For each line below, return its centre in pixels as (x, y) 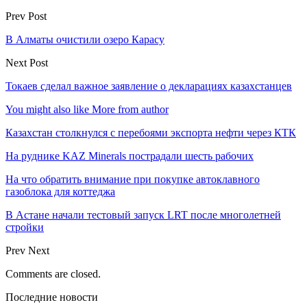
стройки (25, 227)
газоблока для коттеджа (60, 191)
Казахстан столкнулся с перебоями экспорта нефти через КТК (151, 132)
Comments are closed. (53, 273)
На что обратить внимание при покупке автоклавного (133, 179)
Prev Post (26, 16)
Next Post (27, 62)
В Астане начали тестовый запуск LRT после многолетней (143, 214)
